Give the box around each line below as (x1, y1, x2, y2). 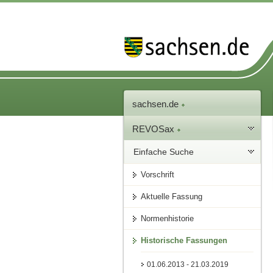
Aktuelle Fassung (141, 192, 203, 202)
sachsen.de (132, 99, 182, 110)
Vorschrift (141, 170, 175, 180)
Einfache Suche (133, 147, 194, 157)
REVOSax (132, 124, 177, 135)
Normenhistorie (141, 214, 194, 224)
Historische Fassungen (141, 236, 228, 246)
